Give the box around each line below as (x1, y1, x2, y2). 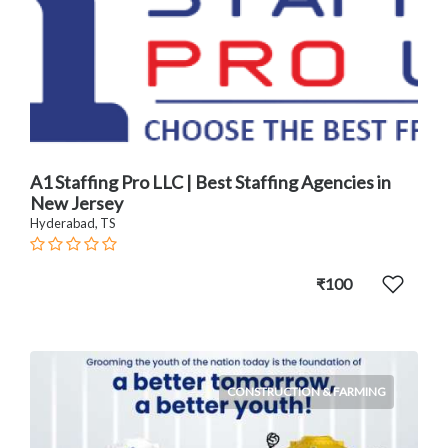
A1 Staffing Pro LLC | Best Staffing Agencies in (30, 170, 391, 193)
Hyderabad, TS (30, 214, 115, 231)
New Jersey (30, 191, 123, 214)
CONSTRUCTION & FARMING (227, 383, 386, 399)
